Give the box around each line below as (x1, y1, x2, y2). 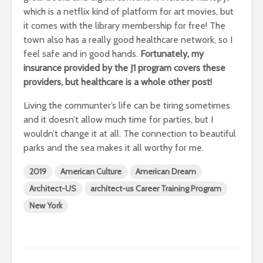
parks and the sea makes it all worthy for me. (23, 141, 204, 153)
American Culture (60, 166, 122, 177)
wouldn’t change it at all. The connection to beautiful (23, 127, 236, 139)
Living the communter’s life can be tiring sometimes (23, 99, 230, 111)
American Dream (136, 166, 196, 177)
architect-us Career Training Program (90, 183, 221, 194)
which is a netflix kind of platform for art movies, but (23, 5, 234, 17)
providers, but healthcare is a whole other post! (23, 76, 212, 87)
